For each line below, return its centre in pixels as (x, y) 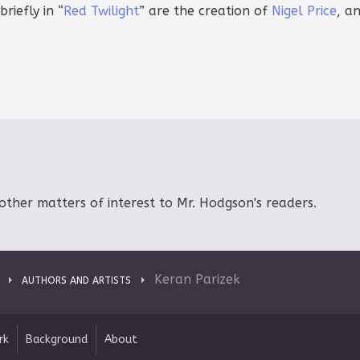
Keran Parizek (197, 279)
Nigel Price (304, 11)
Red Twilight (101, 11)
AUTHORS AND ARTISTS (76, 280)
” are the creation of (205, 11)
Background (57, 339)
